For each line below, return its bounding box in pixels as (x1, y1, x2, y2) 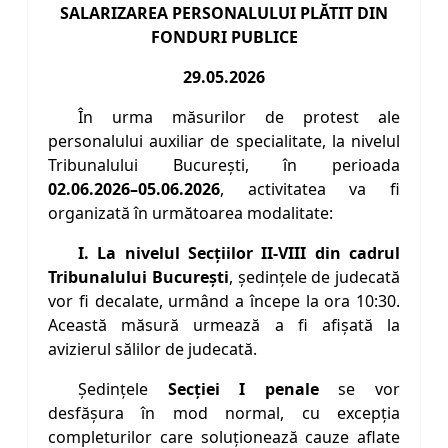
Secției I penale (167, 378, 319, 401)
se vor (318, 378, 401, 401)
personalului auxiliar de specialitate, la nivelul (48, 130, 400, 153)
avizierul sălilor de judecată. (48, 338, 257, 361)
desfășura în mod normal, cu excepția (48, 402, 400, 425)
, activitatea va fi (220, 178, 400, 201)
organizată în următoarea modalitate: (48, 202, 333, 225)
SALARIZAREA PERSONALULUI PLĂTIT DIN (60, 2, 388, 25)
